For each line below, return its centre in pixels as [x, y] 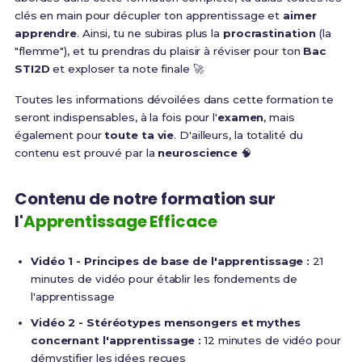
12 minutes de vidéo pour [271, 340]
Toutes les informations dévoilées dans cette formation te [174, 99]
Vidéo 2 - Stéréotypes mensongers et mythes [165, 322]
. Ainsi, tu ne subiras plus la [150, 33]
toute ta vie [139, 135]
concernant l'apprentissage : [116, 340]
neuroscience [198, 152]
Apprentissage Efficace [120, 221]
